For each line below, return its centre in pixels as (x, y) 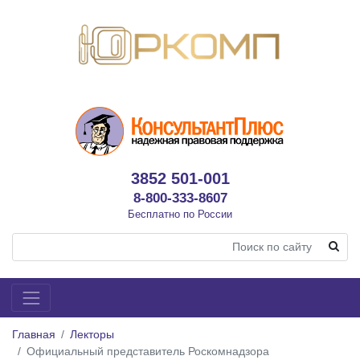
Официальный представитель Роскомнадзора (148, 351)
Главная (34, 334)
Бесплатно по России (180, 214)
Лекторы (92, 334)
